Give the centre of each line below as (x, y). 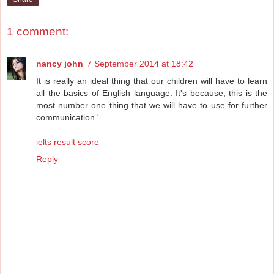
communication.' (68, 117)
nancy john (60, 63)
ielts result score (68, 142)
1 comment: (38, 32)
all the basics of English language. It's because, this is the (152, 93)
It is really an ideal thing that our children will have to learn (152, 80)
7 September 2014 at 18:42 (140, 63)
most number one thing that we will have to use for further (152, 105)
